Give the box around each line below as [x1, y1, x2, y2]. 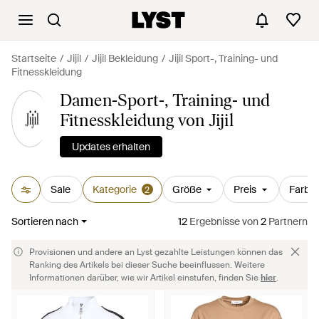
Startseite [11, 52, 56, 65]
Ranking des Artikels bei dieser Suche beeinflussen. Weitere [29, 259, 265, 271]
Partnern [266, 215, 308, 228]
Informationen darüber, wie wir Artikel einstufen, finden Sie [29, 272, 261, 283]
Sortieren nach [11, 215, 78, 228]
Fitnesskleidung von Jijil [59, 110, 234, 130]
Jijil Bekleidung [92, 52, 158, 65]
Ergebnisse [187, 215, 240, 228]
